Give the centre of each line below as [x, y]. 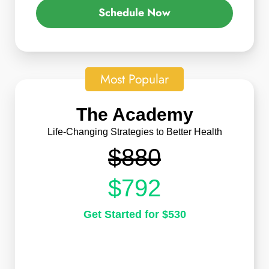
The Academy [134, 114]
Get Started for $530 [134, 215]
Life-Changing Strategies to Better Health [134, 131]
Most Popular [134, 80]
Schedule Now [134, 13]
